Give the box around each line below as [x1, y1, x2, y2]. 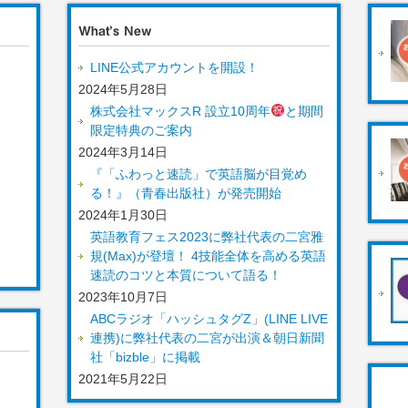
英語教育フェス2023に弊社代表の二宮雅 [90, 229, 323, 245]
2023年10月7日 [78, 290, 168, 305]
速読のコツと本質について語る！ [90, 268, 281, 283]
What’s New [78, 25, 151, 38]
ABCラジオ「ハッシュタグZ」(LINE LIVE [90, 311, 328, 327]
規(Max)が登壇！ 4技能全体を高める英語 [90, 249, 326, 264]
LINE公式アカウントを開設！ [90, 60, 259, 76]
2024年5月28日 [78, 82, 168, 97]
